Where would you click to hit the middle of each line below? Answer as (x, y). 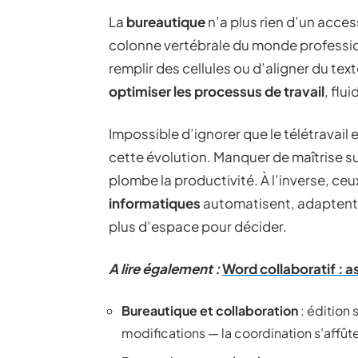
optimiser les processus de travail (217, 91)
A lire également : (164, 268)
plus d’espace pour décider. (198, 226)
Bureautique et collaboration (210, 310)
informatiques (155, 203)
